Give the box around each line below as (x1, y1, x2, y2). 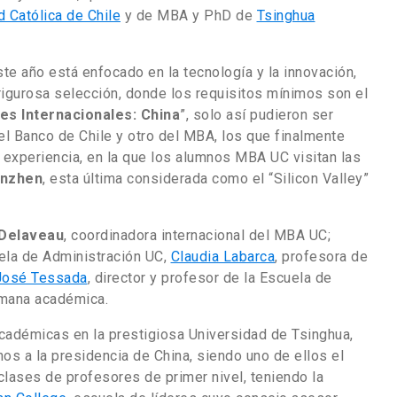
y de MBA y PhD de (121, 6, 257, 24)
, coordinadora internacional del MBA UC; (64, 226, 331, 244)
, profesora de (275, 247, 368, 265)
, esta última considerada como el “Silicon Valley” (43, 169, 369, 187)
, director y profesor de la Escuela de (87, 269, 332, 286)
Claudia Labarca (170, 247, 275, 265)
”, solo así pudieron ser (180, 105, 333, 123)
